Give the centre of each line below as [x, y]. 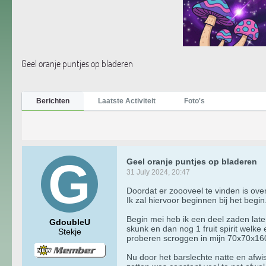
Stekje [69, 231]
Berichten [53, 101]
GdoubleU [69, 222]
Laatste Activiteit [127, 101]
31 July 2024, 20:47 [158, 172]
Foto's [194, 101]
